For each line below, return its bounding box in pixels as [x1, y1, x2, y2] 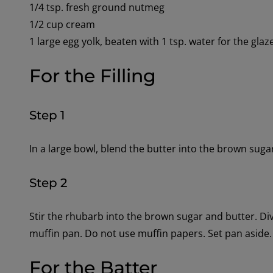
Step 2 [29, 175, 67, 190]
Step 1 [29, 107, 65, 122]
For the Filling [29, 65, 156, 88]
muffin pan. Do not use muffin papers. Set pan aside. [29, 227, 272, 241]
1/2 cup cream [29, 18, 95, 32]
